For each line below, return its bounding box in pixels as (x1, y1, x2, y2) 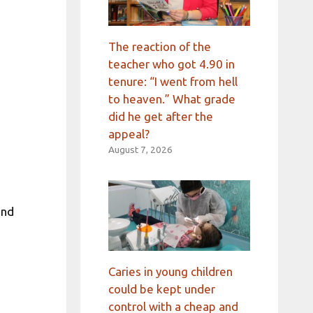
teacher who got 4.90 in (108, 57, 235, 71)
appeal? (108, 126, 150, 140)
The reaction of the (108, 39, 211, 53)
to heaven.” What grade (108, 92, 235, 105)
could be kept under (108, 282, 215, 296)
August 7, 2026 (108, 143, 173, 155)
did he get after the (108, 109, 213, 123)
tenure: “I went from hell (108, 74, 238, 88)
